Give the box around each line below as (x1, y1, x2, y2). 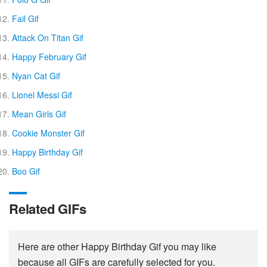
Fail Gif (12, 12, 39, 24)
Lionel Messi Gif (12, 88, 72, 101)
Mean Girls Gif (12, 107, 66, 120)
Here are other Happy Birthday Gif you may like (18, 239, 216, 253)
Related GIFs (9, 198, 86, 218)
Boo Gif (12, 164, 40, 177)
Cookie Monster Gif (12, 126, 85, 139)
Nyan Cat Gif (12, 69, 60, 82)
